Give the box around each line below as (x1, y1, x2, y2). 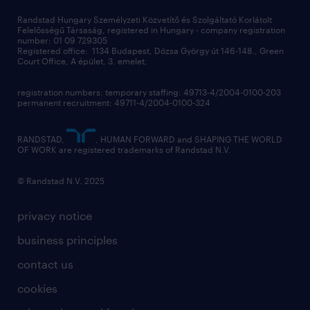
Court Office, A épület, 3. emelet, (17, 56, 147, 66)
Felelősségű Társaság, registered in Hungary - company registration (17, 25, 285, 35)
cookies (17, 282, 57, 295)
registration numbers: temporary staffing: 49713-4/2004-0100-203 (17, 87, 281, 98)
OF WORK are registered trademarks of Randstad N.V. (17, 145, 235, 155)
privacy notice (17, 209, 92, 223)
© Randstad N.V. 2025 (17, 176, 104, 186)
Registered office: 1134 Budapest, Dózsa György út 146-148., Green (17, 46, 284, 56)
